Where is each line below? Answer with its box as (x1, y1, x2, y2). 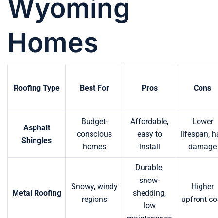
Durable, (135, 163, 163, 172)
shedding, (133, 188, 166, 198)
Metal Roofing (12, 188, 61, 198)
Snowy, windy (71, 182, 118, 191)
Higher (191, 182, 214, 191)
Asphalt (23, 123, 50, 132)
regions (81, 194, 107, 204)
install (139, 142, 160, 151)
